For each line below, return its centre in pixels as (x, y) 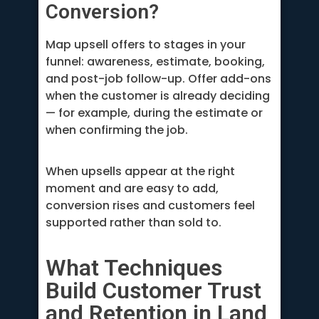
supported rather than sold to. (134, 223)
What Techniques (134, 267)
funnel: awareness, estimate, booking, (155, 61)
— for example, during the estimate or (154, 113)
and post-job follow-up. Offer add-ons (158, 78)
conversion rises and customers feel (150, 206)
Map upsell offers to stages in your (146, 44)
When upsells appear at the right (140, 172)
